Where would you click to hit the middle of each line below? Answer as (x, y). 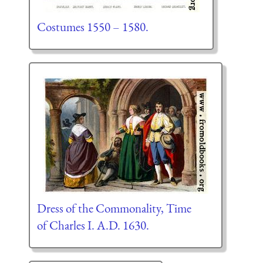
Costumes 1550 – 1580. (92, 27)
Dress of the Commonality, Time (114, 208)
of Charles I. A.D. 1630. (93, 225)
